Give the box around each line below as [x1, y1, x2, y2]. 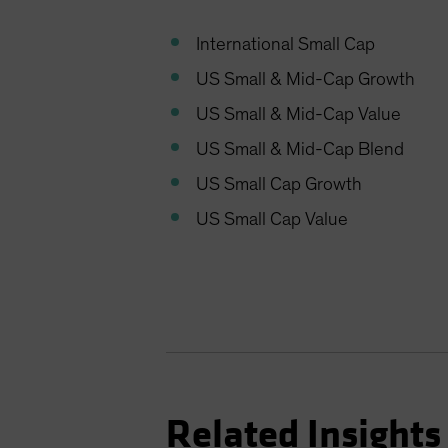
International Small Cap [196, 35, 376, 55]
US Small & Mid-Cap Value [196, 105, 402, 125]
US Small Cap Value [196, 210, 349, 230]
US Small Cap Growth [196, 175, 363, 195]
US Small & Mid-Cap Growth [196, 70, 416, 90]
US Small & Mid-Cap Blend [196, 140, 405, 160]
